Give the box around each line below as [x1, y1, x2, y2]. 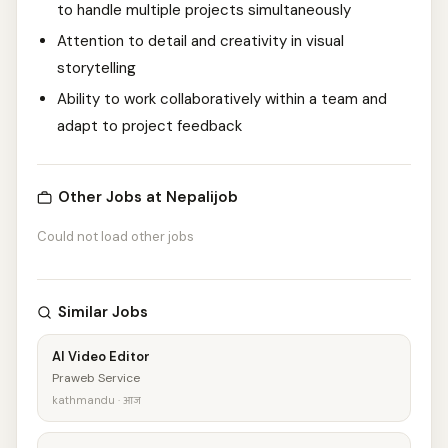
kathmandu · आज [52, 393, 141, 407]
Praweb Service [52, 370, 140, 386]
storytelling [57, 58, 136, 78]
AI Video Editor [52, 348, 150, 365]
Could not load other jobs [37, 228, 194, 245]
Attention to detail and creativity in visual [57, 31, 344, 51]
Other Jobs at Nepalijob [58, 187, 238, 207]
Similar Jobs [58, 302, 148, 322]
